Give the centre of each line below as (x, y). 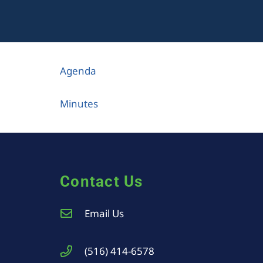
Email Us (104, 213)
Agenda (79, 71)
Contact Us (102, 181)
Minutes (79, 103)
